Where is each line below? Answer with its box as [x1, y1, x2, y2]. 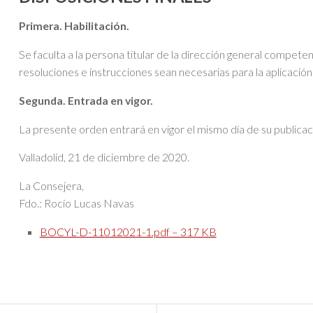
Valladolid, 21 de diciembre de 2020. [18, 150, 189, 164]
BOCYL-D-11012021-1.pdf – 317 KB [39, 225, 217, 238]
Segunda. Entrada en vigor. [18, 93, 153, 107]
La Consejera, [18, 179, 84, 193]
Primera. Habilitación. [18, 19, 129, 33]
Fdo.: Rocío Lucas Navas [18, 196, 134, 210]
